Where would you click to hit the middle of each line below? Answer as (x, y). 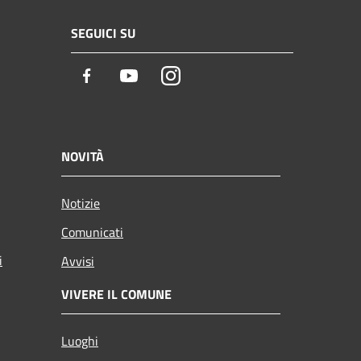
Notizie (81, 203)
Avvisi (78, 261)
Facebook (125, 77)
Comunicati (92, 232)
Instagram (210, 77)
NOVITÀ (83, 156)
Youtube (163, 77)
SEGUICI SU (103, 33)
